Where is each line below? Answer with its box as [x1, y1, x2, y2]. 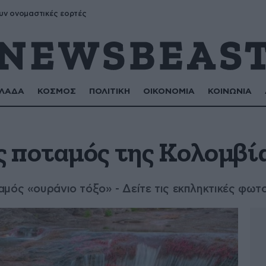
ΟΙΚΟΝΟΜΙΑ [143, 87, 195, 96]
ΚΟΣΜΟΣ [37, 87, 77, 96]
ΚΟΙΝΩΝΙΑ [208, 87, 252, 96]
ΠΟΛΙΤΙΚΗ [89, 87, 131, 96]
